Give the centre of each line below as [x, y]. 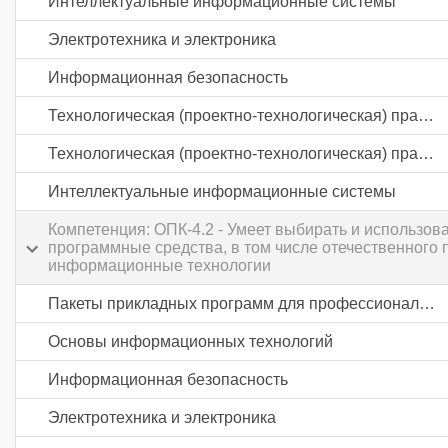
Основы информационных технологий [190, 341]
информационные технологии [159, 265]
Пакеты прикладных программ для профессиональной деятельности [427, 303]
